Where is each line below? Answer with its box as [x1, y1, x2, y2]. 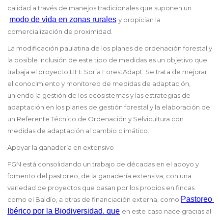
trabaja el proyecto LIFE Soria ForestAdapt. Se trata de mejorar [7, 68, 207, 76]
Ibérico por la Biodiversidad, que [7, 207, 120, 216]
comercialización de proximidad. [7, 27, 114, 36]
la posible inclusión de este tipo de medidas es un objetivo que [7, 56, 207, 64]
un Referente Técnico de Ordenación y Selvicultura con [7, 115, 184, 123]
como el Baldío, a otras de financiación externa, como [7, 195, 181, 204]
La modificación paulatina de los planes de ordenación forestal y [7, 44, 212, 53]
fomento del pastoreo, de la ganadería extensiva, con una [7, 172, 192, 180]
